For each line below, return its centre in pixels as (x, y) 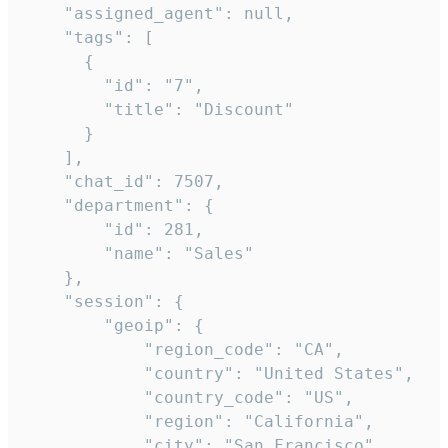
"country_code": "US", (189, 398)
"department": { (119, 206)
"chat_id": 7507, (124, 182)
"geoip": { (114, 326)
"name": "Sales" (139, 254)
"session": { (104, 302)
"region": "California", (199, 422)
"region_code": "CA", (184, 350)
